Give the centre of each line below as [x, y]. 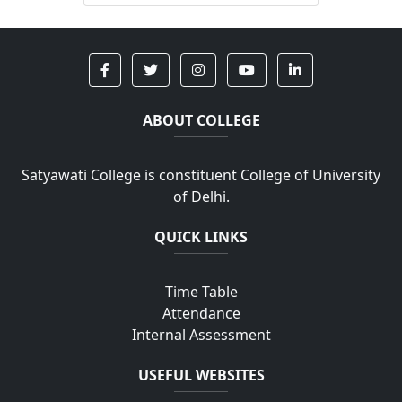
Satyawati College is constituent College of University [201, 175]
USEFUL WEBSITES [201, 375]
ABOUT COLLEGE [201, 120]
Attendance [201, 313]
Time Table [201, 292]
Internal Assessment [201, 335]
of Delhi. [201, 197]
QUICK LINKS [201, 237]
